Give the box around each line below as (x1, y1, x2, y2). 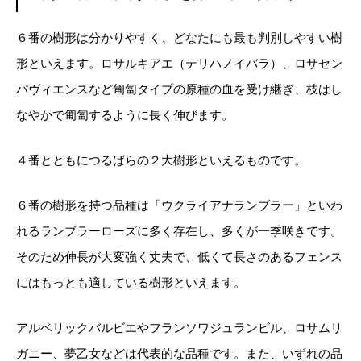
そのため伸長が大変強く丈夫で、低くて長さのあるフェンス (16, 249, 342, 263)
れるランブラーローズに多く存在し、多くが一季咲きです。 (16, 223, 342, 238)
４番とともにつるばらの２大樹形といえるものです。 (16, 152, 306, 167)
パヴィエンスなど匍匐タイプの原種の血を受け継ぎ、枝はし (16, 81, 342, 96)
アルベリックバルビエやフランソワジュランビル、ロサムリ (16, 320, 342, 334)
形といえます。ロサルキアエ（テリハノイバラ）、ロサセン (16, 56, 342, 70)
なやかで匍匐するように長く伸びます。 (16, 107, 234, 122)
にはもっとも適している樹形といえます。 (16, 275, 246, 289)
